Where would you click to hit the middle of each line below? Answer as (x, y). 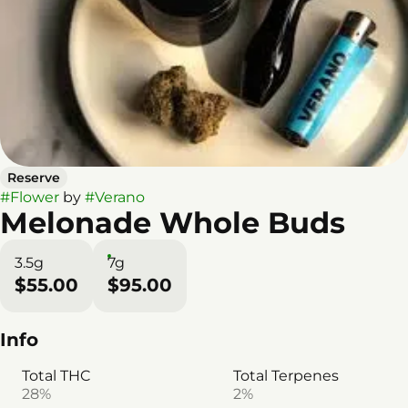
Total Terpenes (286, 375)
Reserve (34, 177)
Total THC (56, 375)
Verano (120, 197)
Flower (35, 197)
